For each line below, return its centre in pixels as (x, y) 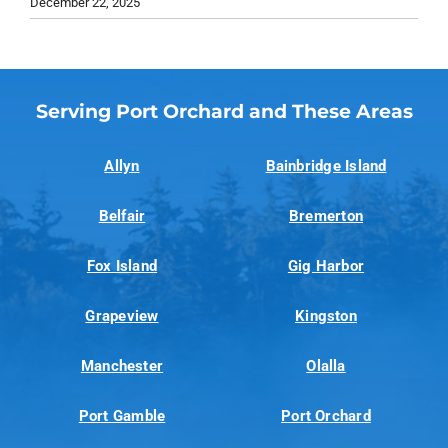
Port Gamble (122, 416)
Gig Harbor (326, 266)
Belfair (122, 216)
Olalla (326, 366)
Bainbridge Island (326, 166)
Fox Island (122, 266)
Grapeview (122, 316)
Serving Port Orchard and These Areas (224, 110)
